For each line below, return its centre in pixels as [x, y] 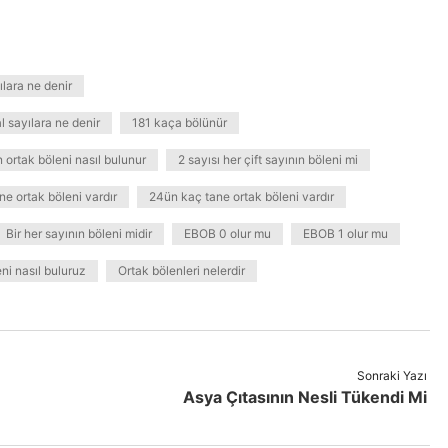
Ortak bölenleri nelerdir [181, 270]
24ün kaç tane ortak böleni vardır [241, 196]
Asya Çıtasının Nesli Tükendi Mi [304, 397]
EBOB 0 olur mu [227, 233]
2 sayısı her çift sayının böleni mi [268, 159]
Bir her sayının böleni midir [79, 233]
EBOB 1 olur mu [345, 233]
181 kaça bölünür [179, 122]
